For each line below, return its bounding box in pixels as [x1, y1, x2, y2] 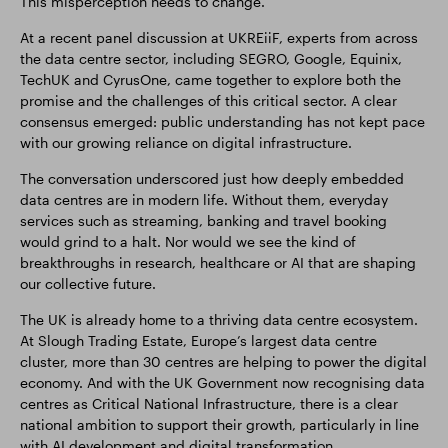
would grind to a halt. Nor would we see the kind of [20, 233, 356, 250]
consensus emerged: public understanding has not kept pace [20, 113, 425, 130]
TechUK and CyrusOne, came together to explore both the [20, 71, 401, 88]
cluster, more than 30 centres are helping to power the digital [20, 353, 427, 370]
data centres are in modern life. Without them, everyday [20, 191, 388, 208]
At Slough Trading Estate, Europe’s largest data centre [20, 332, 377, 349]
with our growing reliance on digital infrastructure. [20, 134, 352, 151]
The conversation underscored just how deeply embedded [20, 170, 404, 187]
